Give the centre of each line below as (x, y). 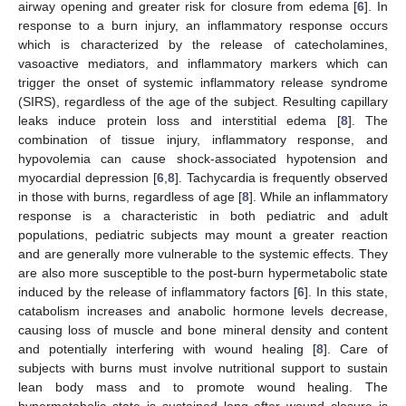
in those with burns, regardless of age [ (130, 196)
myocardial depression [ (87, 177)
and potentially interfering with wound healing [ (167, 348)
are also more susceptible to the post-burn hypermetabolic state (203, 272)
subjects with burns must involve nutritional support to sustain (203, 367)
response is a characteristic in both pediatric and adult (203, 215)
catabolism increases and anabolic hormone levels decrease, (203, 310)
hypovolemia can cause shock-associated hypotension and (203, 158)
